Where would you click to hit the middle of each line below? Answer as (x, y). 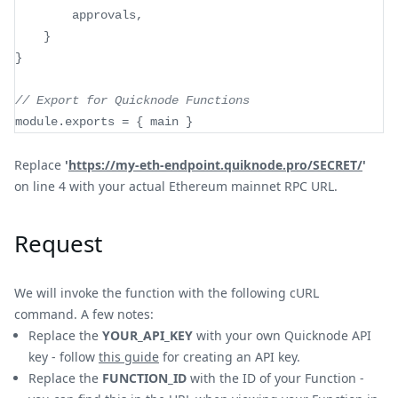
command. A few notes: (84, 314)
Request (58, 243)
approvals (104, 15)
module (36, 122)
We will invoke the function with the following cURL (167, 293)
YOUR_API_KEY (147, 335)
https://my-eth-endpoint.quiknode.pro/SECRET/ (215, 165)
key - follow (64, 357)
